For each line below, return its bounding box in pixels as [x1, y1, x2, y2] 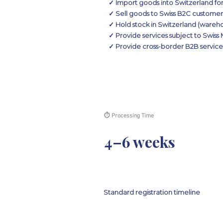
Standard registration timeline [104, 188, 200, 196]
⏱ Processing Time [104, 112, 154, 119]
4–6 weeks [104, 132, 175, 152]
